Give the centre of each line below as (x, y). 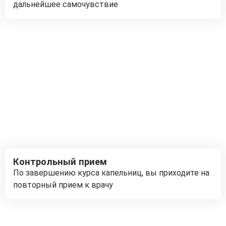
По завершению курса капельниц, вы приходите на (111, 173)
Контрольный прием (60, 162)
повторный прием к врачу (63, 185)
